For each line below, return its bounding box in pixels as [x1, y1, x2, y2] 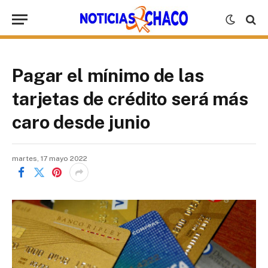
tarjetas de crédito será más [12, 88, 248, 109]
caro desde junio [12, 111, 150, 133]
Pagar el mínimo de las [12, 65, 204, 86]
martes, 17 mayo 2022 [12, 154, 87, 163]
